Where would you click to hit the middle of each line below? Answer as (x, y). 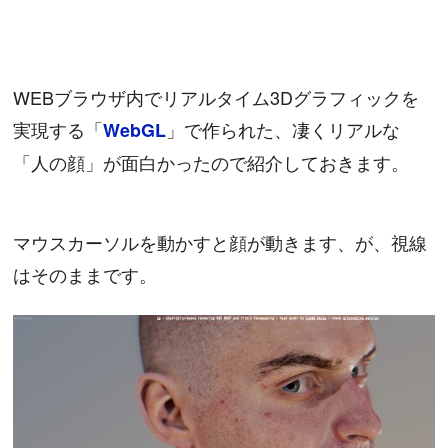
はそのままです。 (85, 274)
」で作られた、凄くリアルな (283, 128)
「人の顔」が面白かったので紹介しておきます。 (211, 161)
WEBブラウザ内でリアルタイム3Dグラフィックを (216, 96)
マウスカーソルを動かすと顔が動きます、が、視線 (220, 242)
